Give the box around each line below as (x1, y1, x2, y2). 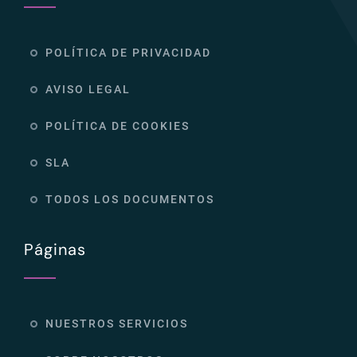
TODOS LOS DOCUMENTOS (45, 192, 214, 206)
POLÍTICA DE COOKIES (45, 119, 190, 132)
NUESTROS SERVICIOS (45, 316, 188, 330)
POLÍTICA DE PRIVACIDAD (45, 45, 211, 59)
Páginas (23, 238, 86, 260)
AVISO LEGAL (45, 82, 131, 96)
